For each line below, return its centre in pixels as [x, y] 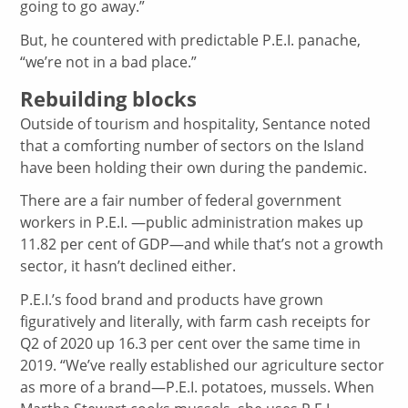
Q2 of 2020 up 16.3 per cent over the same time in [191, 344]
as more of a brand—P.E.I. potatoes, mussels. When [198, 388]
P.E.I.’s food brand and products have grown [172, 300]
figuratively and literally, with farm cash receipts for [196, 322]
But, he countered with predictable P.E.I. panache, [191, 40]
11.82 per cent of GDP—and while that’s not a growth [202, 245]
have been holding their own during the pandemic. [194, 167]
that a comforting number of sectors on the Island [193, 145]
